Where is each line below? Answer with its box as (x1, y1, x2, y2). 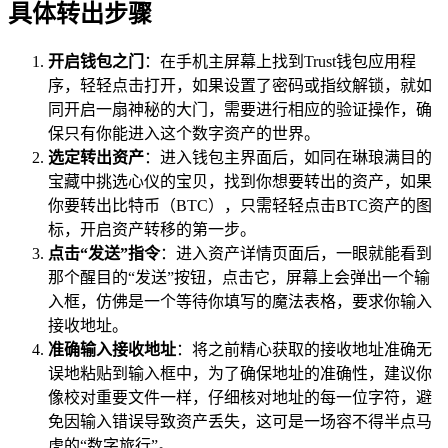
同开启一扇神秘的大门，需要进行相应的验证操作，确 (48, 101, 432, 119)
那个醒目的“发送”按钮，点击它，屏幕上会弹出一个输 (48, 269, 430, 287)
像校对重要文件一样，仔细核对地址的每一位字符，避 (48, 389, 432, 407)
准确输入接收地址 (48, 341, 176, 359)
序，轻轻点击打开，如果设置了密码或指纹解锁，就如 (48, 77, 432, 95)
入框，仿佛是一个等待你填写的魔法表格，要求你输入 (48, 293, 432, 311)
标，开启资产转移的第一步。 (48, 221, 256, 239)
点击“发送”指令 (48, 245, 160, 263)
